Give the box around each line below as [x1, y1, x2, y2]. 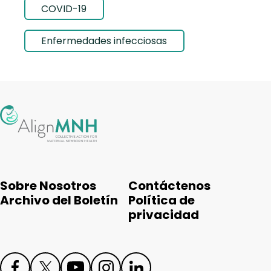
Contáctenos [128, 177, 211, 195]
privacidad [128, 206, 199, 224]
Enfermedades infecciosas [41, 33, 168, 48]
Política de [128, 192, 195, 209]
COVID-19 [41, 1, 87, 16]
